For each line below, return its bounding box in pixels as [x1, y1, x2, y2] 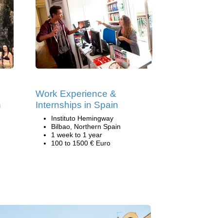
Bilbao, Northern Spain [51, 123, 121, 130]
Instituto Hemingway [51, 114, 113, 122]
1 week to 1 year [51, 131, 102, 139]
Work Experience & [36, 89, 116, 99]
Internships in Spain [36, 100, 118, 110]
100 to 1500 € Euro [51, 139, 110, 147]
